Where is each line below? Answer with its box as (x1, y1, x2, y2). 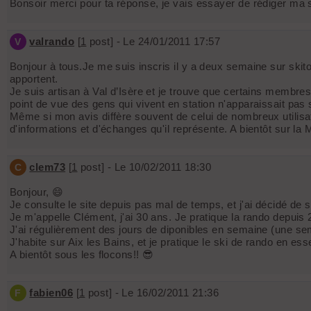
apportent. (10, 73, 58, 85)
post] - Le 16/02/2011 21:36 (85, 287, 219, 299)
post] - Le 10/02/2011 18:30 (77, 161, 212, 174)
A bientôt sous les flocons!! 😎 (10, 249, 154, 261)
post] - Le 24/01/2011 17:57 (86, 35, 221, 48)
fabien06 (29, 287, 74, 299)
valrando (29, 35, 75, 48)
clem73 (29, 161, 66, 174)
